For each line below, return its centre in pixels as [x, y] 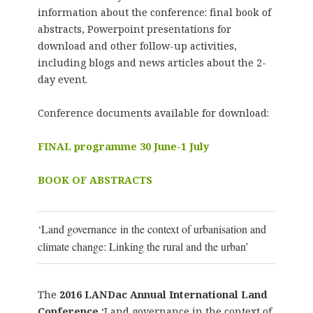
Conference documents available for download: [153, 112]
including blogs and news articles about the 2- [152, 62]
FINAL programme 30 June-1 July [123, 146]
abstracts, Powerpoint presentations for [134, 29]
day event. [62, 79]
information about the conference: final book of [154, 12]
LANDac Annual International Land [176, 294]
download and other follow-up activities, [137, 45]
